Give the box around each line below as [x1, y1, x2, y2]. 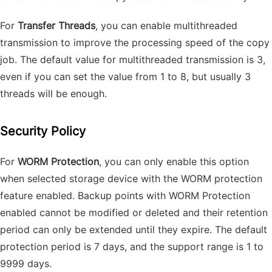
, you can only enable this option [99, 155, 249, 168]
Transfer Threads [18, 19, 95, 32]
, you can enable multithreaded [95, 19, 237, 32]
